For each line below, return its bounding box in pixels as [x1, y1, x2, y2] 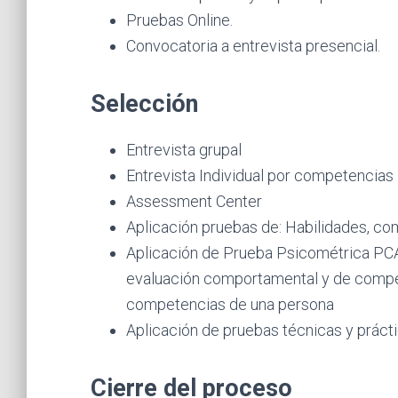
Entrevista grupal [126, 140, 242, 159]
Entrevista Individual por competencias [126, 166, 394, 185]
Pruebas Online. [126, 11, 233, 29]
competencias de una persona [126, 295, 334, 314]
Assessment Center [126, 192, 262, 211]
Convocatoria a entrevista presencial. [126, 36, 380, 55]
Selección [91, 90, 198, 118]
